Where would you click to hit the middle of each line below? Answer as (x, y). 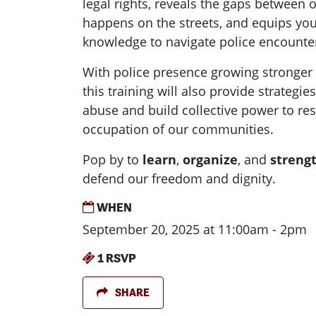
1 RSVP (116, 258)
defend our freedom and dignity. (179, 179)
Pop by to (111, 160)
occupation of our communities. (178, 129)
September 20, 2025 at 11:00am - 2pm (195, 230)
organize (210, 160)
